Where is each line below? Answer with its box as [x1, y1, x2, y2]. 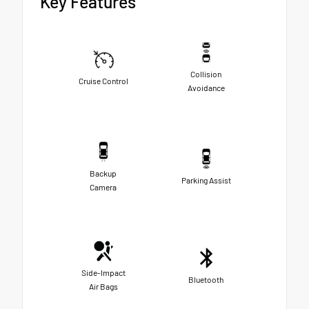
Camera [90, 182, 117, 192]
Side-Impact [81, 268, 126, 278]
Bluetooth [188, 275, 223, 285]
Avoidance [187, 83, 225, 93]
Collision [190, 69, 221, 79]
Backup [90, 168, 117, 179]
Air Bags [88, 281, 118, 292]
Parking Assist [181, 175, 231, 186]
